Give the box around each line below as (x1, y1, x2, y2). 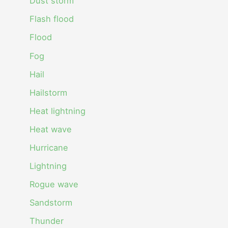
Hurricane (30, 142, 69, 153)
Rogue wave (30, 179, 79, 190)
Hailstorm (30, 87, 68, 98)
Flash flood (30, 14, 74, 24)
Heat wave (30, 124, 72, 134)
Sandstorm (30, 197, 73, 208)
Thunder (30, 216, 64, 226)
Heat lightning (30, 105, 86, 116)
